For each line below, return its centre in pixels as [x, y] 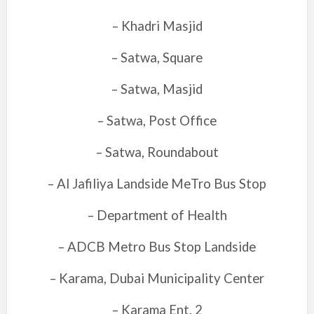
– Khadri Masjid [157, 26]
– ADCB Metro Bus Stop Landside [157, 247]
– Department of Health [157, 215]
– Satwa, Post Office [157, 121]
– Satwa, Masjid [157, 89]
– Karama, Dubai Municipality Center [157, 278]
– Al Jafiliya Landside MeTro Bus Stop [157, 184]
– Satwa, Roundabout [157, 152]
